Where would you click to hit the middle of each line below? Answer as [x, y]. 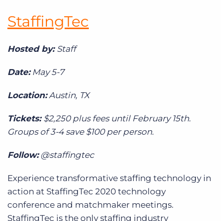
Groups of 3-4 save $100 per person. [81, 131]
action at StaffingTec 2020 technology [87, 191]
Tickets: [25, 118]
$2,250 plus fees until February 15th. [117, 118]
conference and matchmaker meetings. [91, 204]
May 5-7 [47, 72]
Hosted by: [32, 49]
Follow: [23, 155]
